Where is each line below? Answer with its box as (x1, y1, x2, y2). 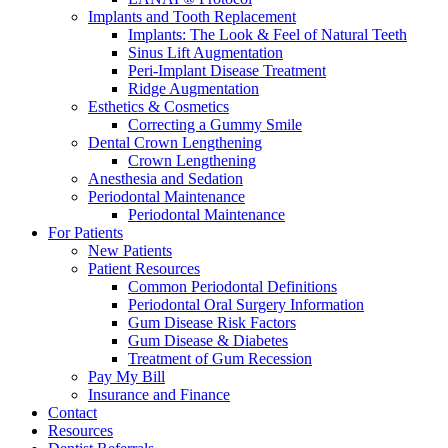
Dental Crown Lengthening (88, 134, 262, 151)
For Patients (48, 224, 123, 241)
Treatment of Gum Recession (128, 350, 312, 367)
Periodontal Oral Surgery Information (128, 296, 364, 313)
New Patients (88, 242, 172, 259)
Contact (48, 404, 97, 421)
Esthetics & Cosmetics (88, 98, 229, 115)
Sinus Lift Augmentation (128, 44, 283, 61)
